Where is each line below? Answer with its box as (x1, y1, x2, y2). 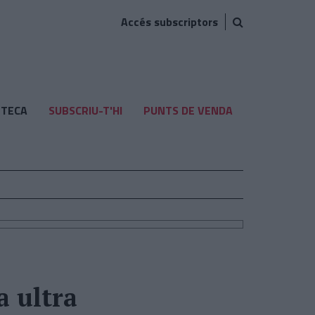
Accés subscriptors (121, 13, 218, 30)
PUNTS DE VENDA (143, 102, 233, 119)
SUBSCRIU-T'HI (48, 102, 122, 119)
